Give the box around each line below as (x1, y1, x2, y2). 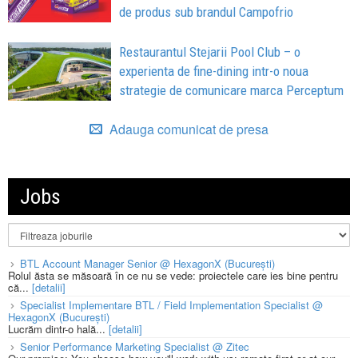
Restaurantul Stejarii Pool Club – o (119, 43, 301, 60)
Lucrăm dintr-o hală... (8, 320, 109, 336)
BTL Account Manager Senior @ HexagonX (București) (20, 255, 275, 271)
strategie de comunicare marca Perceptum (119, 82, 344, 98)
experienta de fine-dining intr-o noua (119, 62, 309, 79)
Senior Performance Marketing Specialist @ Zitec (20, 338, 249, 354)
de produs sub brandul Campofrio (119, 4, 294, 21)
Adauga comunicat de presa (106, 119, 268, 138)
